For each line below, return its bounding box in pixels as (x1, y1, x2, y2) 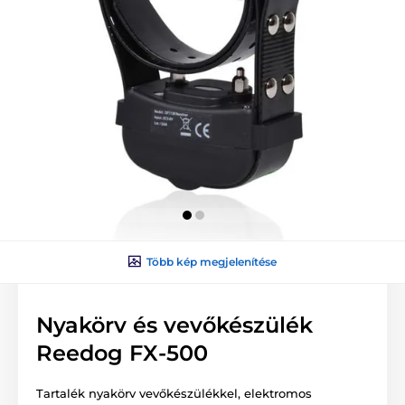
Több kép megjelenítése (146, 254, 277, 268)
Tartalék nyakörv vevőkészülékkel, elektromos (36, 385, 312, 400)
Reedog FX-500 (36, 339, 208, 366)
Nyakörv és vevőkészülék (36, 311, 313, 338)
